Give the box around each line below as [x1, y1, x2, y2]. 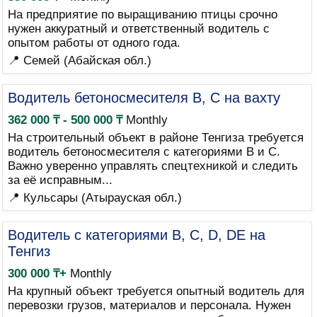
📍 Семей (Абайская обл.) [7, 54, 151, 67]
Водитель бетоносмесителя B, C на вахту [7, 90, 280, 105]
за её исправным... [7, 173, 113, 187]
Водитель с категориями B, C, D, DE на [7, 227, 265, 243]
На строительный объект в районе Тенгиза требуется [7, 131, 304, 144]
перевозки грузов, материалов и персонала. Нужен [7, 299, 291, 312]
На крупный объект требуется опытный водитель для [7, 284, 304, 298]
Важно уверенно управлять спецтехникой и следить [7, 159, 298, 173]
